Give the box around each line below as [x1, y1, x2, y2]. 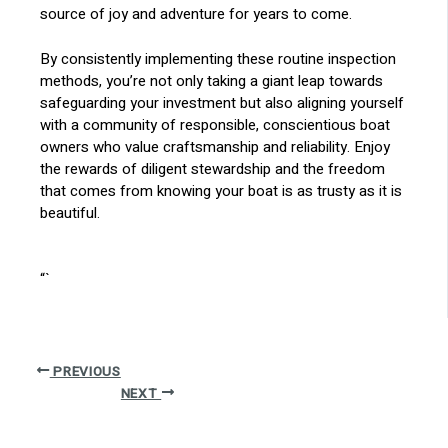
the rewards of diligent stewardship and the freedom [40, 157, 386, 180]
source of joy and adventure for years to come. [40, 3, 353, 26]
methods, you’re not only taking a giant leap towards [40, 69, 384, 92]
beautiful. [40, 201, 101, 224]
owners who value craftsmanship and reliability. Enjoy [40, 135, 391, 158]
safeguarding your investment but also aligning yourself [40, 91, 405, 114]
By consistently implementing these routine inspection [40, 47, 397, 70]
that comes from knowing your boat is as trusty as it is [40, 179, 403, 202]
